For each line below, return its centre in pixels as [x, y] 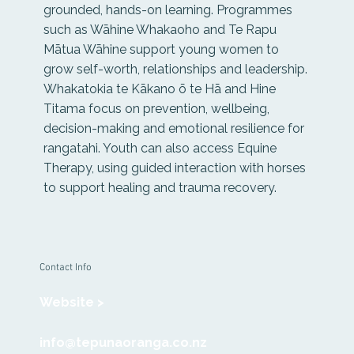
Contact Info [65, 267]
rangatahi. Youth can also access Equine [160, 148]
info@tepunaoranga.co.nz [123, 343]
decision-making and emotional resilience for [174, 128]
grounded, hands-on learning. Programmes [168, 9]
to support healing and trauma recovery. [160, 187]
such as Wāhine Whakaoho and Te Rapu [160, 29]
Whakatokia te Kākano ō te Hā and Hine [160, 88]
